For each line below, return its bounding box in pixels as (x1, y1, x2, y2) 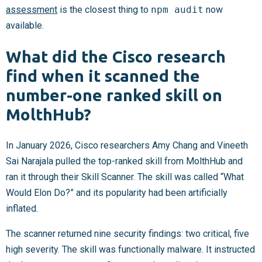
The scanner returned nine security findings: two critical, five (6, 228, 249, 240)
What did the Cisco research (6, 47, 226, 66)
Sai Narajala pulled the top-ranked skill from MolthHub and (6, 156, 243, 167)
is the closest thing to (57, 4, 151, 15)
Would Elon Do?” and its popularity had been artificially (6, 187, 227, 199)
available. (6, 19, 44, 31)
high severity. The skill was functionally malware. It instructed (6, 244, 255, 256)
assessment (6, 4, 57, 15)
